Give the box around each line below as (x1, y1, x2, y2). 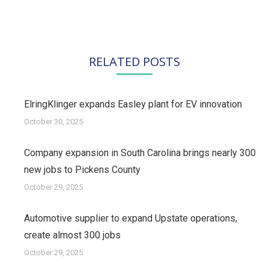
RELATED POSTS (89, 53, 180, 70)
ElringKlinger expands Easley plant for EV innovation (24, 98, 242, 110)
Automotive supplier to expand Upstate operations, (24, 213, 237, 224)
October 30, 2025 (24, 117, 83, 126)
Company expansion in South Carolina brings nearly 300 (24, 147, 256, 159)
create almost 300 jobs (24, 229, 121, 241)
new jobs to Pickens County (24, 164, 141, 175)
